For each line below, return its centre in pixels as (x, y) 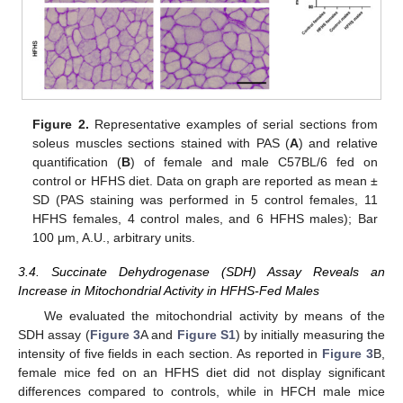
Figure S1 (206, 335)
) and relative (338, 143)
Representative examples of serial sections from (233, 124)
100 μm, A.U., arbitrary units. (114, 237)
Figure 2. (61, 124)
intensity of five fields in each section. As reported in (170, 354)
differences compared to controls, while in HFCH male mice (201, 392)
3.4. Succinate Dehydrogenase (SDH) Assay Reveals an (201, 271)
